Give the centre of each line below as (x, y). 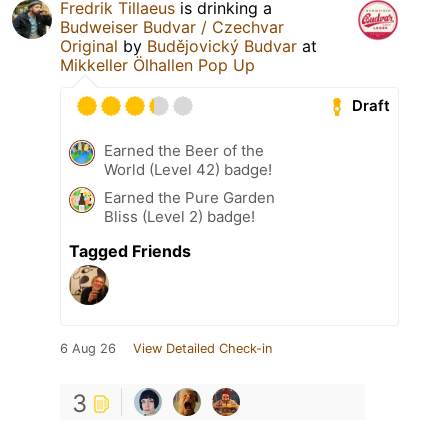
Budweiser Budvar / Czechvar (172, 26)
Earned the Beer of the (184, 150)
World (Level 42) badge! (188, 169)
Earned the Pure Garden (189, 197)
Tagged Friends (130, 250)
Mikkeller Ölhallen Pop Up (157, 64)
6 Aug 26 (88, 348)
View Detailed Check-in (202, 348)
